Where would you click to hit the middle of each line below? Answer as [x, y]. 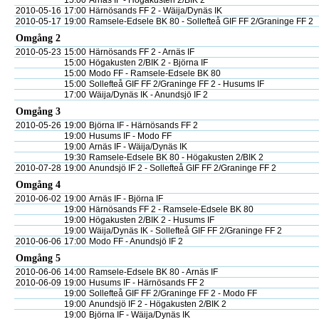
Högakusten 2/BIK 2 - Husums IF [152, 220]
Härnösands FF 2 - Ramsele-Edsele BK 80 [171, 209]
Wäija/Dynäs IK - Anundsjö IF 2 [148, 95]
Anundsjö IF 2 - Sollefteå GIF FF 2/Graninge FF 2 [183, 168]
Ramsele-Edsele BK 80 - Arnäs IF [153, 272]
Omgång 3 [38, 111]
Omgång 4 [38, 185]
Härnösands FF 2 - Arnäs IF [142, 52]
